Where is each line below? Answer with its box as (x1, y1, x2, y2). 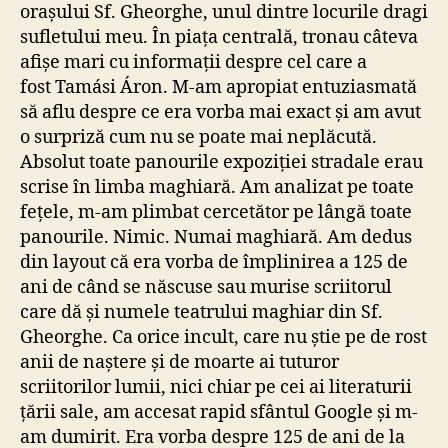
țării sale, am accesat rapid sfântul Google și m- (20, 400, 418, 424)
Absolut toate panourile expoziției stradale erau (20, 150, 423, 174)
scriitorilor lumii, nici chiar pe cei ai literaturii (20, 375, 412, 399)
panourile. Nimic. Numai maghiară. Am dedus (20, 225, 412, 249)
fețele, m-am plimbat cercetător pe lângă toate (20, 200, 412, 224)
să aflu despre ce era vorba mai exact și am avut (20, 100, 421, 124)
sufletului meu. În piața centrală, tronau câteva (20, 25, 418, 49)
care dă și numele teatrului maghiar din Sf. (20, 300, 383, 324)
